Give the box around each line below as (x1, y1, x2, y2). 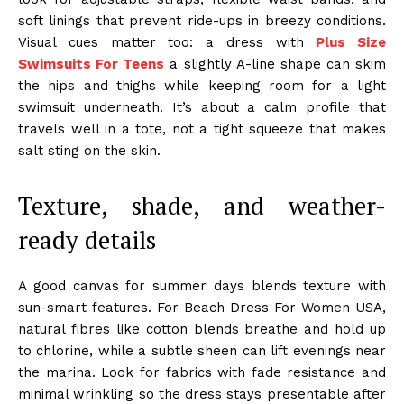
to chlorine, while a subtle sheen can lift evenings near (18, 342, 386, 359)
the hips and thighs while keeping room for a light (18, 77, 386, 94)
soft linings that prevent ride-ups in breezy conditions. (18, 12, 386, 29)
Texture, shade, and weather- (18, 188, 386, 222)
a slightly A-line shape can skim (164, 55, 386, 72)
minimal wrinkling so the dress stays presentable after (18, 385, 386, 402)
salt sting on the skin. (18, 142, 161, 159)
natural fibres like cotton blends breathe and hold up (18, 320, 386, 337)
